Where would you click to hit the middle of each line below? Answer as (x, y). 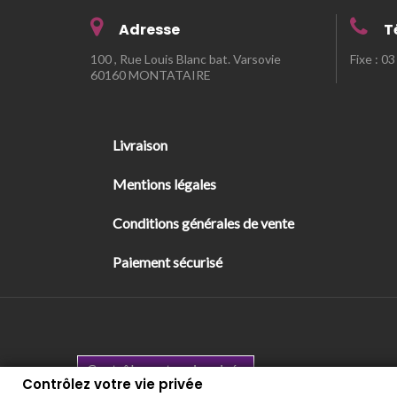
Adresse (148, 30)
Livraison (140, 145)
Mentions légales (164, 184)
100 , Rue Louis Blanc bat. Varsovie (186, 59)
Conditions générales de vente (203, 223)
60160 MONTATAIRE (151, 75)
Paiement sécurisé (167, 262)
